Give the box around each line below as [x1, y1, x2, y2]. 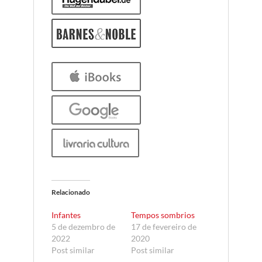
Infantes [51, 210, 81, 220]
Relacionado [51, 188, 90, 197]
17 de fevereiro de [130, 222, 196, 232]
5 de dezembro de [51, 222, 115, 232]
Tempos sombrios [130, 210, 195, 220]
